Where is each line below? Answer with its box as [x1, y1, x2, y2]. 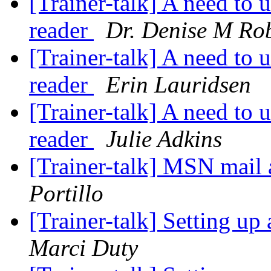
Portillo [29, 180, 103, 207]
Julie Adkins [106, 126, 222, 152]
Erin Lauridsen [106, 71, 251, 98]
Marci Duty [29, 235, 138, 261]
